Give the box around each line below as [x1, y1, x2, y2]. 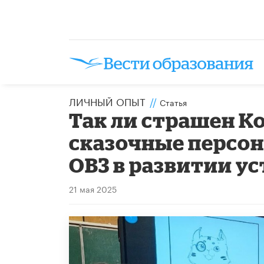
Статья [160, 95, 187, 108]
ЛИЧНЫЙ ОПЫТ [69, 93, 146, 108]
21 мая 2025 [69, 181, 117, 195]
